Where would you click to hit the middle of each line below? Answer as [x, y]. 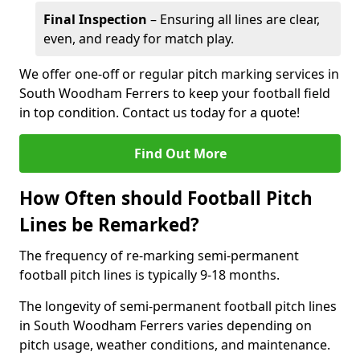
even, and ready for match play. [139, 39]
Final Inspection [95, 19]
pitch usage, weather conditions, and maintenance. [175, 345]
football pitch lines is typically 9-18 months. [149, 275]
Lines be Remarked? [109, 225]
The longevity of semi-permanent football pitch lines [178, 306]
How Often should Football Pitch [166, 198]
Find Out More [180, 153]
